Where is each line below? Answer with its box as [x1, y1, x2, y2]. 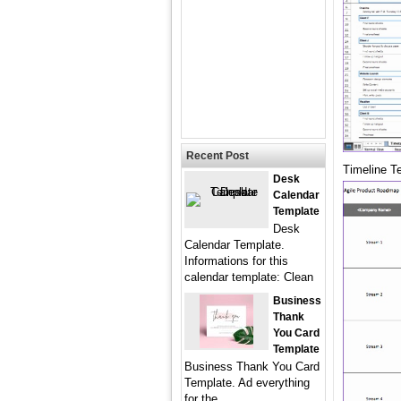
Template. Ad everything [184, 376, 310, 389]
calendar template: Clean [184, 270, 313, 284]
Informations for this [184, 254, 288, 268]
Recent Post [186, 149, 249, 162]
